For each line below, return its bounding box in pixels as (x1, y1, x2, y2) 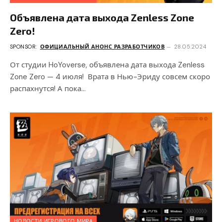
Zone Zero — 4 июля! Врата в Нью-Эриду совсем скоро (10, 72, 210, 82)
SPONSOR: (10, 43, 39, 50)
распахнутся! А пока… (10, 84, 86, 94)
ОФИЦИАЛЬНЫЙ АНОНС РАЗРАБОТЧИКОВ (40, 43, 165, 50)
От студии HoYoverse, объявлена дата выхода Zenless (10, 60, 205, 70)
